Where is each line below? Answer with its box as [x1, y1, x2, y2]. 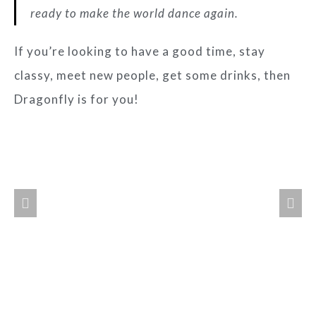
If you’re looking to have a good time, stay [14, 43, 265, 59]
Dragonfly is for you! [14, 91, 139, 107]
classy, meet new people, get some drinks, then [14, 67, 291, 83]
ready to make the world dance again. [30, 5, 238, 20]
